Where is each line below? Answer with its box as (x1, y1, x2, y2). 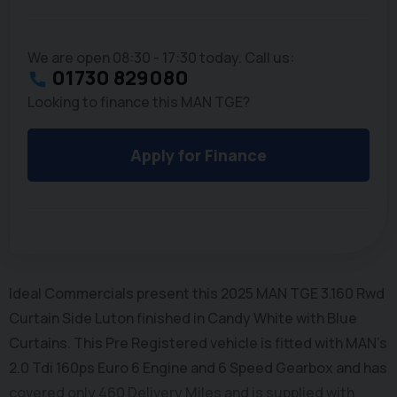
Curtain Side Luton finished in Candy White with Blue (9, 308, 357, 329)
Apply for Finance (130, 144, 267, 167)
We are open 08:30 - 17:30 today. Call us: (27, 48, 294, 68)
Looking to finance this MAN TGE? (27, 92, 250, 113)
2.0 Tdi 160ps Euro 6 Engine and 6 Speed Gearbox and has (9, 358, 387, 378)
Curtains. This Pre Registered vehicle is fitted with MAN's (9, 333, 387, 354)
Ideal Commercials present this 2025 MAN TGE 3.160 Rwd (9, 284, 385, 304)
